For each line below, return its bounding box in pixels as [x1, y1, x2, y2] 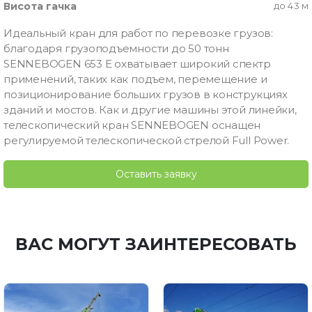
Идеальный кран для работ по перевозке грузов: [3, 26, 273, 40]
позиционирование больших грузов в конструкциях [3, 88, 288, 102]
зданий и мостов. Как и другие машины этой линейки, [3, 103, 297, 117]
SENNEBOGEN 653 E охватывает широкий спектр [3, 57, 271, 71]
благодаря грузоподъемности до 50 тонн [3, 42, 229, 56]
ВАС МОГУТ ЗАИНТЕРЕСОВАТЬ [15, 233, 297, 254]
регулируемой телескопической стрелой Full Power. [3, 134, 290, 148]
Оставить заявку [115, 167, 197, 180]
